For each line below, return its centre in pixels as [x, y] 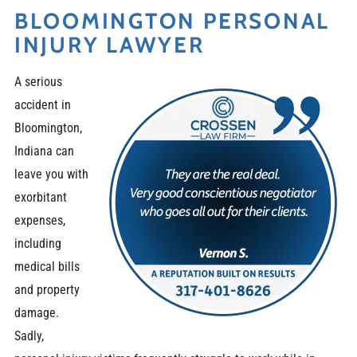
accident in [42, 104]
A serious [38, 81]
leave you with [51, 174]
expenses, [39, 220]
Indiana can [44, 151]
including [37, 243]
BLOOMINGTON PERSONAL [172, 21]
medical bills [47, 266]
